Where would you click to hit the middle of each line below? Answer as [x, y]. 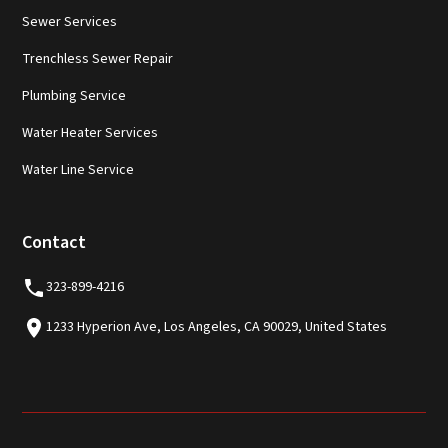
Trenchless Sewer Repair [98, 58]
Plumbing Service [74, 95]
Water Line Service [78, 169]
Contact [54, 242]
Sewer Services [70, 21]
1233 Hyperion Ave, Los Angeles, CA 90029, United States [217, 327]
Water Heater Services [90, 132]
